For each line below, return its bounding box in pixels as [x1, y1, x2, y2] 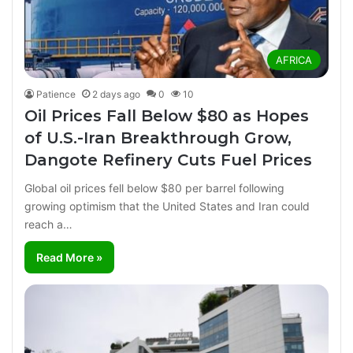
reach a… [24, 217, 72, 232]
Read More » [36, 251, 102, 265]
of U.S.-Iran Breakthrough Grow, [24, 128, 292, 148]
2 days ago [92, 88, 140, 101]
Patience [36, 88, 76, 101]
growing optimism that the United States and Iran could [24, 199, 310, 214]
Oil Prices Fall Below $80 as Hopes [24, 106, 309, 126]
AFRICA [276, 54, 312, 67]
